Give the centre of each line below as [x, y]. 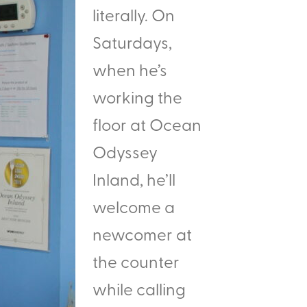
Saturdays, [132, 42]
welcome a [134, 206]
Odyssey [125, 151]
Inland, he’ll [134, 179]
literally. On [134, 14]
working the [137, 97]
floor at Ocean [147, 124]
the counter [136, 261]
